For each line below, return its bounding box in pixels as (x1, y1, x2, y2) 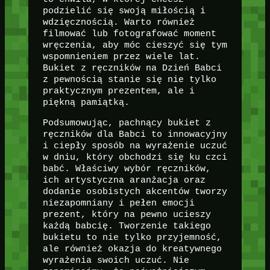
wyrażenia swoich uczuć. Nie (42, 256, 189, 266)
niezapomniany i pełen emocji (42, 198, 195, 209)
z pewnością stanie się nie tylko (42, 75, 216, 85)
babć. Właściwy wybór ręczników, (42, 164, 211, 174)
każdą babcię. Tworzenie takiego (42, 221, 211, 231)
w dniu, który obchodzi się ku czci (42, 152, 227, 163)
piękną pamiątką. (42, 98, 130, 108)
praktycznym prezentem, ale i (42, 86, 195, 96)
